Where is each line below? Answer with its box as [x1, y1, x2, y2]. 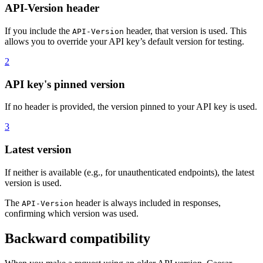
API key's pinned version [5, 77, 125, 90]
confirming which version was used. [5, 208, 139, 218]
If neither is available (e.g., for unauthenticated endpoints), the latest [5, 167, 254, 177]
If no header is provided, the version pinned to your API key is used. [5, 102, 257, 112]
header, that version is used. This [124, 25, 247, 36]
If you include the [5, 25, 72, 36]
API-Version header [5, 2, 99, 15]
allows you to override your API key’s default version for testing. [5, 36, 244, 46]
